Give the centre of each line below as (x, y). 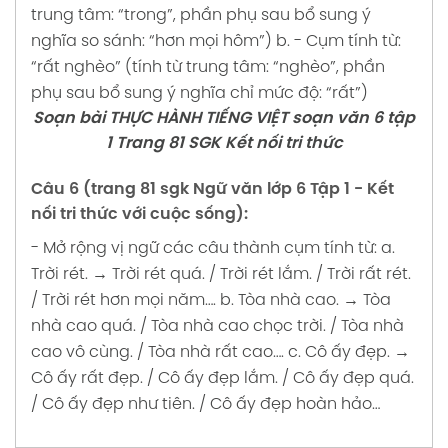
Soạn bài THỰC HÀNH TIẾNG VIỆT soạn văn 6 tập (224, 119)
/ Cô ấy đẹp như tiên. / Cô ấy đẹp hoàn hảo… (205, 404)
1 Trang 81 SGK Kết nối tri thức (224, 144)
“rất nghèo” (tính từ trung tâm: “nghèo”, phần (208, 68)
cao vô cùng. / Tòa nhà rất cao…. (157, 352)
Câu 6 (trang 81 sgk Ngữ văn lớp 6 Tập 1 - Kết (212, 189)
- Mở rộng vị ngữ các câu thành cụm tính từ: (204, 248)
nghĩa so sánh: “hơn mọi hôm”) (151, 42)
